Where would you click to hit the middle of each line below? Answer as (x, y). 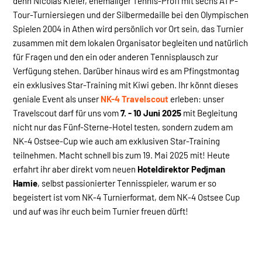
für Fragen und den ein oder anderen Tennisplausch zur (116, 56)
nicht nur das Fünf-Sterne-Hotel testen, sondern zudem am (124, 127)
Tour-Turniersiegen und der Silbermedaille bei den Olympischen (131, 14)
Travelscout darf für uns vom (67, 113)
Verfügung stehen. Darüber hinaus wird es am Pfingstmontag (126, 70)
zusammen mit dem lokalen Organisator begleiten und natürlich (130, 42)
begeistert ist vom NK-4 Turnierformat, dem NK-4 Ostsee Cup (126, 197)
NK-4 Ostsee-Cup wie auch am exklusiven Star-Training (116, 141)
